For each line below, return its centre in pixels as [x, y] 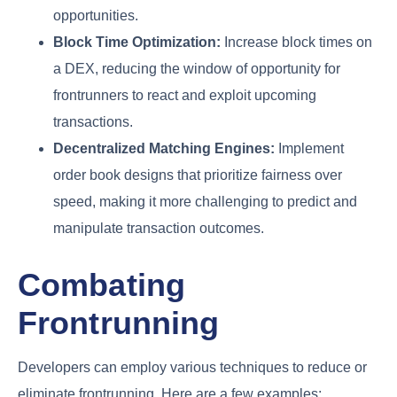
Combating [101, 284]
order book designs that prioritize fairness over [198, 175]
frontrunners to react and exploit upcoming [185, 95]
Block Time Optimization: [137, 42]
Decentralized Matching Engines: [164, 148]
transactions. [93, 121]
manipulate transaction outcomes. [159, 228]
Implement [309, 148]
